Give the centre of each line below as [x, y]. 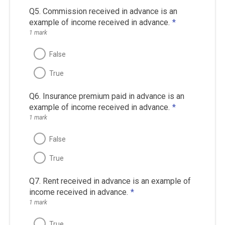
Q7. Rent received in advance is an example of [110, 181]
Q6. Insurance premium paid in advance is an [106, 96]
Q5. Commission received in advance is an [103, 11]
